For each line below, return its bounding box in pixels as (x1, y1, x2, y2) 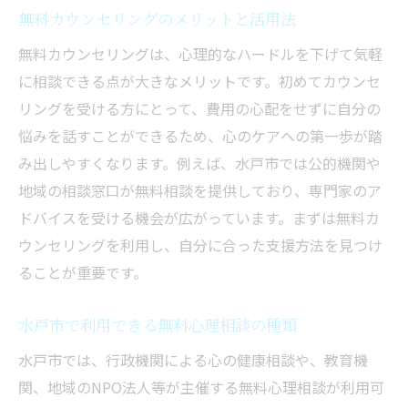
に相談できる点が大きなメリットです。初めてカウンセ (18, 70, 381, 93)
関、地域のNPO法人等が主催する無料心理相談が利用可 (18, 376, 384, 399)
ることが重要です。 (18, 261, 148, 284)
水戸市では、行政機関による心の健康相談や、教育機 (18, 349, 368, 372)
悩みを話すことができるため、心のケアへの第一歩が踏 (18, 125, 382, 148)
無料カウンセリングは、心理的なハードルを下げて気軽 (18, 43, 382, 66)
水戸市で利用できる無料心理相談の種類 (18, 313, 297, 337)
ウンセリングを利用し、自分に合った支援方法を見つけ (18, 234, 382, 257)
